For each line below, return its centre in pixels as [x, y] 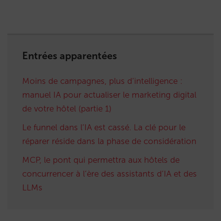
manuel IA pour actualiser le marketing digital [109, 95]
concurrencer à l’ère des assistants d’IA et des [110, 174]
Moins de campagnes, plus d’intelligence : [102, 81]
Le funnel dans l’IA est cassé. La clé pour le [104, 128]
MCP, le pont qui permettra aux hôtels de [101, 160]
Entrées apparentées [70, 56]
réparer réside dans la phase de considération [109, 141]
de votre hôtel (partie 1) [67, 109]
